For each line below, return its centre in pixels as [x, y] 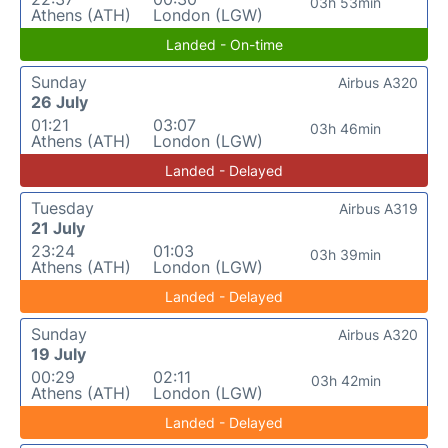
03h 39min [346, 254]
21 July [58, 227]
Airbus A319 [378, 208]
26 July [59, 101]
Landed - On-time [224, 44]
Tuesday [62, 207]
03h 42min [345, 380]
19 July [58, 353]
